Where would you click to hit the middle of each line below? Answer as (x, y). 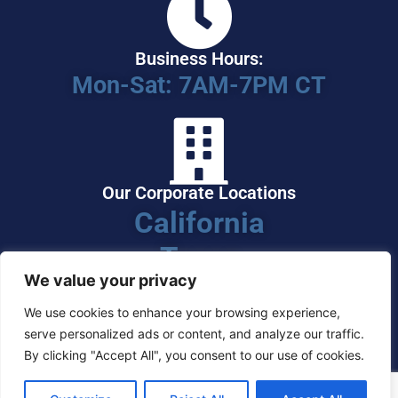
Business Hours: (199, 59)
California (199, 223)
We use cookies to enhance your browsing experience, (182, 312)
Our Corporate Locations (199, 193)
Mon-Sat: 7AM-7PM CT (199, 85)
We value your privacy (111, 280)
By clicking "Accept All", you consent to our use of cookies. (194, 355)
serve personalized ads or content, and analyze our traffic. (194, 334)
